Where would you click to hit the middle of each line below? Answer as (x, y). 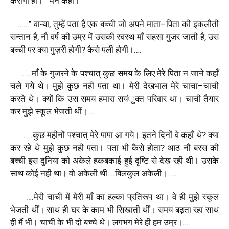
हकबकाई (108, 160)
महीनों (56, 135)
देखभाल (155, 86)
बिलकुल (127, 173)
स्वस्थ (126, 37)
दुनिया (50, 160)
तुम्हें (59, 24)
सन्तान (20, 37)
